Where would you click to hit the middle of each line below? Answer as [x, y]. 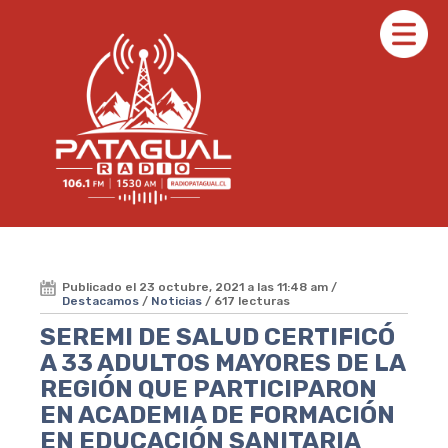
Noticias [176, 300]
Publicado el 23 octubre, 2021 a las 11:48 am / [199, 286]
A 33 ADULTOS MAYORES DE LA [222, 362]
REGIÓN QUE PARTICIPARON [208, 388]
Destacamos [100, 300]
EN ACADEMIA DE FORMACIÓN [217, 414]
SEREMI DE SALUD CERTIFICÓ [217, 336]
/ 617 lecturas [246, 300]
